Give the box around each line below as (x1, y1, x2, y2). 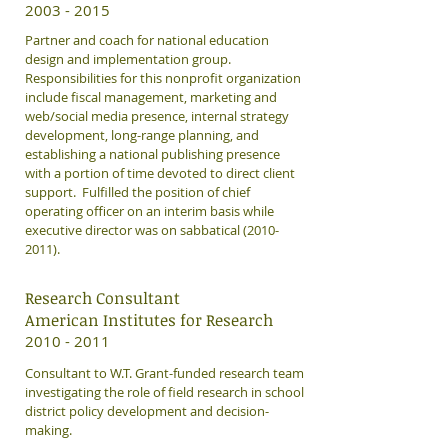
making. (25, 421, 72, 439)
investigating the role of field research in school (25, 383, 304, 401)
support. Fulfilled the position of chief (25, 183, 250, 201)
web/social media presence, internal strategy (25, 107, 289, 125)
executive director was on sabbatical (25, 221, 243, 239)
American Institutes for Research (25, 309, 273, 331)
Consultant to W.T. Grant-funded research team (25, 364, 304, 382)
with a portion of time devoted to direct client (25, 164, 295, 182)
